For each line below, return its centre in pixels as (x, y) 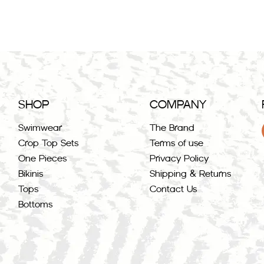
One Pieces (42, 159)
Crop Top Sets (48, 143)
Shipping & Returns (190, 174)
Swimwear (40, 128)
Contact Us (173, 189)
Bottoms (35, 204)
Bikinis (30, 174)
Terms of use (176, 143)
